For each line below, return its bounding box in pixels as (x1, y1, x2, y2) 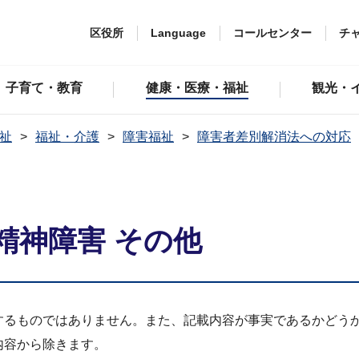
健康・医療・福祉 (146, 81, 249, 95)
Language (151, 26, 206, 39)
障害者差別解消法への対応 (197, 130, 351, 143)
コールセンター (233, 26, 312, 39)
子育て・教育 (5, 81, 83, 95)
